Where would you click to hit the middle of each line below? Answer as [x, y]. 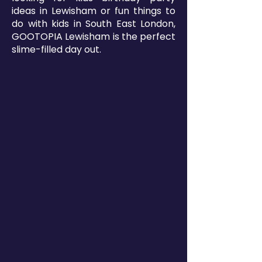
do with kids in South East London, [94, 24]
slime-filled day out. [56, 50]
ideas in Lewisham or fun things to [94, 11]
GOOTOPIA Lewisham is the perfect [94, 37]
